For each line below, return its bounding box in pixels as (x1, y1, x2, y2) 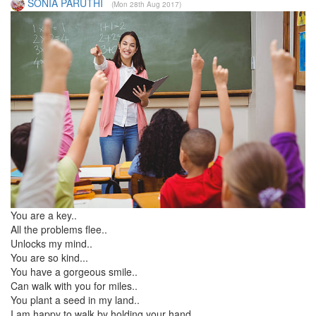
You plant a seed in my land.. (11, 292, 140, 307)
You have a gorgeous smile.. (11, 264, 138, 279)
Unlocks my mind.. (11, 236, 92, 250)
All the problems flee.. (11, 221, 107, 236)
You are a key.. (11, 207, 77, 222)
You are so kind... (11, 250, 88, 265)
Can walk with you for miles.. (11, 278, 138, 293)
